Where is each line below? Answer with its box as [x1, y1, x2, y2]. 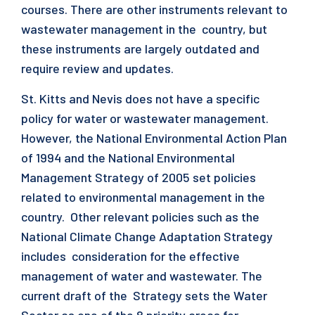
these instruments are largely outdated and [21, 41, 259, 56]
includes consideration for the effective [21, 248, 240, 264]
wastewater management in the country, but [21, 21, 267, 37]
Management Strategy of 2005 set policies [21, 169, 256, 185]
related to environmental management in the [21, 189, 265, 205]
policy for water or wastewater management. [21, 110, 271, 126]
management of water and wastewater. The [21, 268, 262, 283]
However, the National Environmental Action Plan [21, 130, 287, 146]
